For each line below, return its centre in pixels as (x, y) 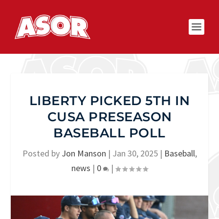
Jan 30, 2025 (135, 153)
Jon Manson (84, 153)
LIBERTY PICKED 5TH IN (109, 101)
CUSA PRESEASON (109, 117)
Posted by (42, 153)
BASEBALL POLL (109, 133)
